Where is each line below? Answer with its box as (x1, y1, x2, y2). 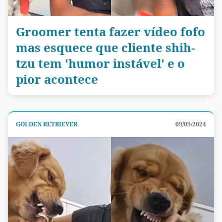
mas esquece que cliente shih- (16, 39, 195, 56)
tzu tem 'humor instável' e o (16, 55, 185, 72)
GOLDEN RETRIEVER (16, 120, 77, 129)
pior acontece (16, 71, 98, 88)
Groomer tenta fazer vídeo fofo (16, 23, 205, 40)
